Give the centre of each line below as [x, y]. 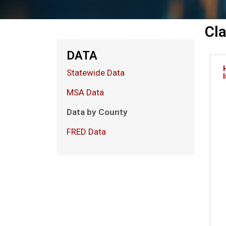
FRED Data [86, 132]
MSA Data [85, 92]
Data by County [97, 112]
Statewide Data [96, 73]
